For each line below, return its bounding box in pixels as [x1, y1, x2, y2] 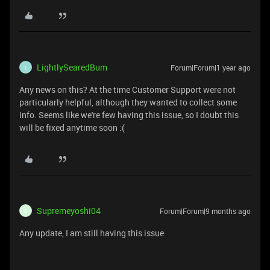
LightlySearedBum [37, 61, 107, 73]
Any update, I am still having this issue [19, 227, 164, 239]
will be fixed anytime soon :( [19, 122, 127, 133]
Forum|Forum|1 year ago [171, 63, 251, 72]
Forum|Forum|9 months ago [160, 206, 251, 216]
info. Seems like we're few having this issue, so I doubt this [19, 109, 239, 121]
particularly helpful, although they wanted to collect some [19, 96, 237, 108]
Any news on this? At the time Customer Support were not [19, 84, 236, 95]
